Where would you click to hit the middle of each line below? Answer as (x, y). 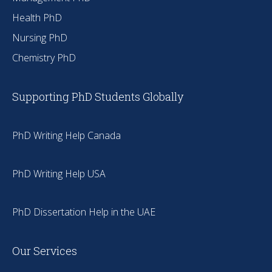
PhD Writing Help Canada (66, 135)
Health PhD (37, 17)
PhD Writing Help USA (59, 173)
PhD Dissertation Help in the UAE (84, 212)
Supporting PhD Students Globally (98, 96)
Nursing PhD (40, 37)
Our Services (45, 250)
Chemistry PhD (44, 57)
